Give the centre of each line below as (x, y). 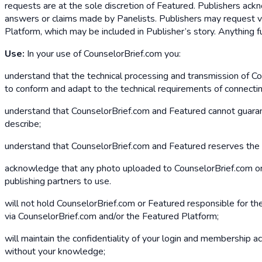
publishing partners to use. (58, 181)
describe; (23, 124)
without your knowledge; (55, 251)
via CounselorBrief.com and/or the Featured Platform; (112, 216)
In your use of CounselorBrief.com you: (103, 54)
